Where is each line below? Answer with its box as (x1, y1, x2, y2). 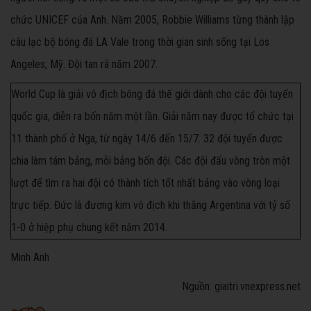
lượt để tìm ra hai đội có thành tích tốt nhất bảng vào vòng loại (11, 176, 280, 190)
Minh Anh (10, 251, 49, 264)
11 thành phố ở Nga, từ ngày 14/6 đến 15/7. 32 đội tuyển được (11, 132, 283, 146)
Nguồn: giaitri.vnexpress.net (182, 280, 301, 294)
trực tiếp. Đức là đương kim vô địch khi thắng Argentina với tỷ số (11, 199, 290, 212)
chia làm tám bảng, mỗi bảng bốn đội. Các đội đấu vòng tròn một (11, 154, 290, 168)
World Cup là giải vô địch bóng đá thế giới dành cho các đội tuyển (11, 87, 293, 101)
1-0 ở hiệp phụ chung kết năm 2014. (11, 221, 167, 235)
